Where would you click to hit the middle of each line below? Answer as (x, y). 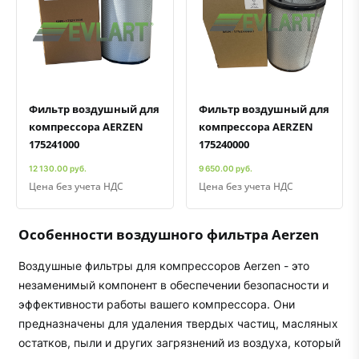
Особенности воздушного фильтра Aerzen (168, 234)
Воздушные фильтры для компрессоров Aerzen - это (163, 266)
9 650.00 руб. (225, 168)
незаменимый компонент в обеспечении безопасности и (173, 285)
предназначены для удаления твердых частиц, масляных (178, 323)
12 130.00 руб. (58, 168)
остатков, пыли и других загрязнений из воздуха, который (179, 343)
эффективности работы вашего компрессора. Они (156, 304)
